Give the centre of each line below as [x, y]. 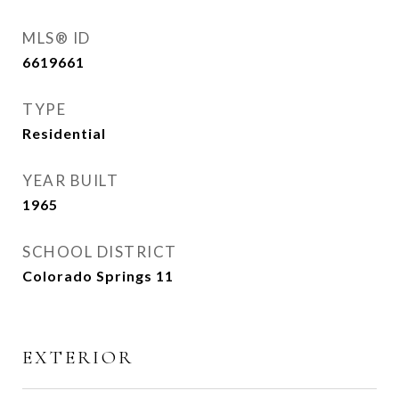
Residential [64, 133]
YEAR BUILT [70, 180]
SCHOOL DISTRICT [100, 252]
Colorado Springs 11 [98, 276]
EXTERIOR [78, 358]
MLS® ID [57, 38]
